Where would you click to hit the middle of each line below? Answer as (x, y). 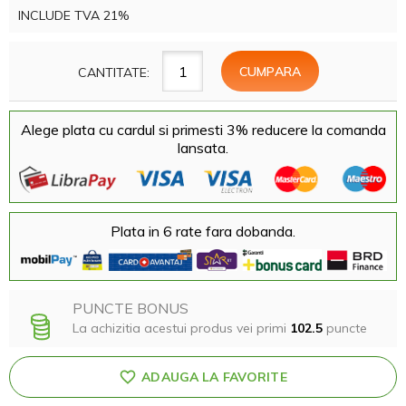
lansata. (203, 148)
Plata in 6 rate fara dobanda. (203, 231)
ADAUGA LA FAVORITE (214, 377)
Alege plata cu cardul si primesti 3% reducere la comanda (203, 130)
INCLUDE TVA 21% (73, 15)
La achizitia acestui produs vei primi (181, 329)
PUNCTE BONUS (130, 309)
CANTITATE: (114, 72)
